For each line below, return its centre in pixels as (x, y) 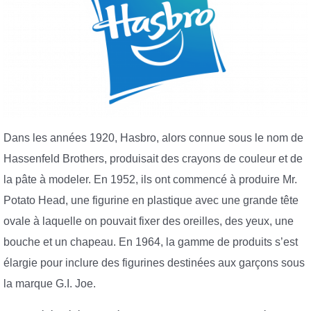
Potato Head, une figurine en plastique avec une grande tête (151, 201)
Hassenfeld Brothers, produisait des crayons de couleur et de (153, 159)
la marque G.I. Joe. (50, 284)
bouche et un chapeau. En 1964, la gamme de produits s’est (151, 242)
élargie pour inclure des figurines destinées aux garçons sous (154, 263)
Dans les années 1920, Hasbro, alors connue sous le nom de (153, 138)
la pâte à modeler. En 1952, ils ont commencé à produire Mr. (150, 180)
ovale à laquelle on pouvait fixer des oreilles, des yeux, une (149, 221)
